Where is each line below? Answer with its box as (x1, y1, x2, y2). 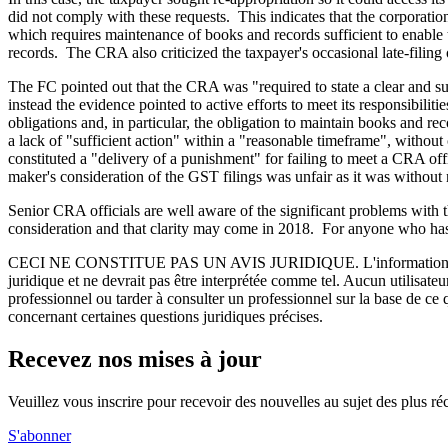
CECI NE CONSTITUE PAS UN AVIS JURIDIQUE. (8, 253, 359, 271)
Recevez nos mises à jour (8, 345, 262, 372)
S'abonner (8, 426, 71, 444)
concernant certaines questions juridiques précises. (8, 307, 323, 325)
